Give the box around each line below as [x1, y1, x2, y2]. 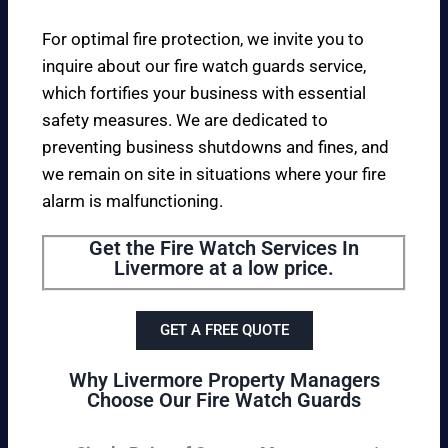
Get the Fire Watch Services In [89, 235, 359, 260]
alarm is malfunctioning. [42, 190, 223, 211]
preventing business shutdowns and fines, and [42, 136, 389, 157]
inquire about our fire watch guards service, [42, 55, 366, 76]
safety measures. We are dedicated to [42, 109, 328, 130]
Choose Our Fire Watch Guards [87, 387, 361, 412]
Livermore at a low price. [114, 255, 334, 280]
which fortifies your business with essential [42, 82, 366, 103]
